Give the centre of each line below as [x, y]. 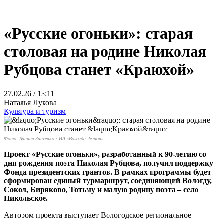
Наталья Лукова [30, 102]
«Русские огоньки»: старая [98, 33]
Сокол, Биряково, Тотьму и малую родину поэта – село [101, 189]
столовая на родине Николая [105, 52]
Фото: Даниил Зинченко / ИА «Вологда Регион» [54, 138]
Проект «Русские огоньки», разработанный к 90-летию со [105, 154]
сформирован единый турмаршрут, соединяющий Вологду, [108, 180]
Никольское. [26, 198]
